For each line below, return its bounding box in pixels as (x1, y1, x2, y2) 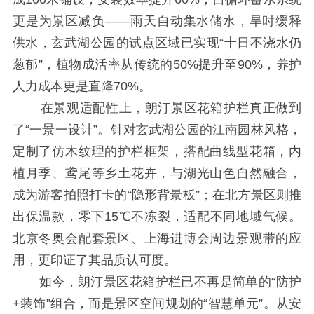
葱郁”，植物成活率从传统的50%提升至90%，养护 (12, 57, 302, 72)
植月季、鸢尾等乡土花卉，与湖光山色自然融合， (12, 166, 302, 181)
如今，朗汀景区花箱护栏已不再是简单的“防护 (12, 275, 302, 289)
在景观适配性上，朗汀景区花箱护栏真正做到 (12, 101, 302, 116)
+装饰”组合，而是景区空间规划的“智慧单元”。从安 (12, 296, 302, 311)
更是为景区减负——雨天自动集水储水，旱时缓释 (12, 14, 302, 29)
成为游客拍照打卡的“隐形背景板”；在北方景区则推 (12, 188, 302, 203)
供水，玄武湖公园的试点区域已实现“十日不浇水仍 (12, 36, 302, 50)
